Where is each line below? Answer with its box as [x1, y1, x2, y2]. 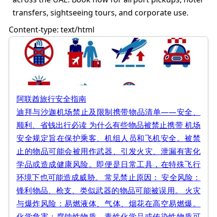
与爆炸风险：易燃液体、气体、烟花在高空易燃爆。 [16, 198, 201, 209]
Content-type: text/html [9, 24, 96, 35]
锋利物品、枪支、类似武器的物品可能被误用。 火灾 [16, 185, 201, 196]
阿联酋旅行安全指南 [16, 93, 86, 104]
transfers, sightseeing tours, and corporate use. [13, 7, 188, 18]
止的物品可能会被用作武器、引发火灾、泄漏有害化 [16, 145, 201, 156]
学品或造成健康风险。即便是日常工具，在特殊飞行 [16, 158, 201, 170]
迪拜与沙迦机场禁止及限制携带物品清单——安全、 [16, 106, 201, 117]
